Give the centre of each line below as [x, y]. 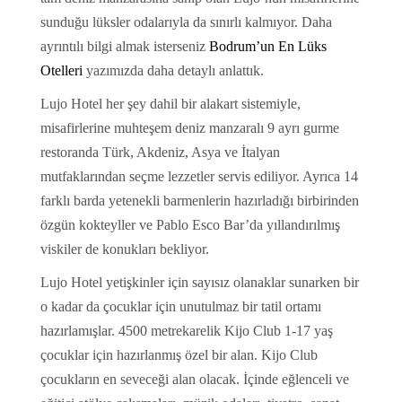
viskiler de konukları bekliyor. [124, 249]
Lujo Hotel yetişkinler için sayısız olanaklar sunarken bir [199, 282]
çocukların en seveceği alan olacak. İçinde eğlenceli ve [194, 379]
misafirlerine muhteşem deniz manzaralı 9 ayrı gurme [189, 127]
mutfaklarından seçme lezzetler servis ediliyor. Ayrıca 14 [199, 176]
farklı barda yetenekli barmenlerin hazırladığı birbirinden [199, 200]
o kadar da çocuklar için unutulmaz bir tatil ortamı [180, 306]
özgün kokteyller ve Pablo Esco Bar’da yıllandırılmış [190, 224]
